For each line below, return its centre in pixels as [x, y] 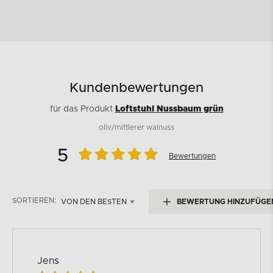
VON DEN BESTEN [94, 201]
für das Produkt [82, 109]
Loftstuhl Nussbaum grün [169, 109]
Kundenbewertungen [136, 88]
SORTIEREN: [34, 200]
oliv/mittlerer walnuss [136, 127]
